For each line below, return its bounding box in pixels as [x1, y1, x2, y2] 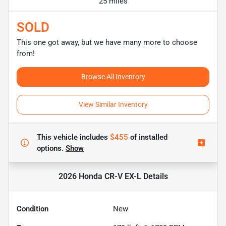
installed [137, 132, 167, 142]
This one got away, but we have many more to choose [17, 37, 197, 47]
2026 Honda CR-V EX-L [58, 171, 141, 181]
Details [141, 171, 168, 181]
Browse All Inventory [81, 72, 145, 81]
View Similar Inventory [78, 100, 148, 108]
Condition [17, 204, 48, 213]
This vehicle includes [37, 132, 110, 142]
